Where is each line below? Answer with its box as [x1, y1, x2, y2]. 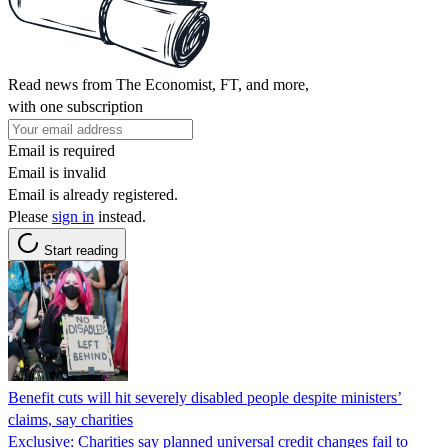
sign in [52, 207, 94, 225]
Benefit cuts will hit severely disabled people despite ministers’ [8, 388, 402, 406]
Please [8, 207, 52, 225]
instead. [94, 207, 146, 225]
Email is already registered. [8, 185, 178, 203]
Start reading [44, 242, 118, 258]
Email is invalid [8, 163, 106, 181]
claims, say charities [8, 410, 133, 428]
